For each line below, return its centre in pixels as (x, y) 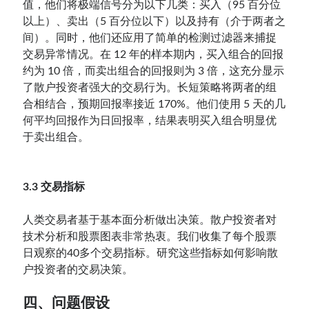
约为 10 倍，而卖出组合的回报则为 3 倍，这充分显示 (154, 71)
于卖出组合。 (56, 137)
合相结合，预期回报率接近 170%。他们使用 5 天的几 (154, 104)
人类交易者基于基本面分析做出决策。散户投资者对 (150, 220)
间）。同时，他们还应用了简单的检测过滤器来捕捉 (150, 38)
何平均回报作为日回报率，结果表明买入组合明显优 (150, 120)
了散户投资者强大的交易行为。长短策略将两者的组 (150, 87)
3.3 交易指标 (54, 187)
